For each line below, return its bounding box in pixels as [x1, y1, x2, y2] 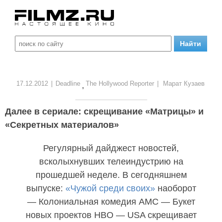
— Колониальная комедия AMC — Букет [27, 197, 195, 207]
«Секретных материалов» [5, 120, 119, 130]
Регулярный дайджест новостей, [43, 143, 179, 153]
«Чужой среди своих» [65, 183, 155, 193]
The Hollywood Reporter [85, 80, 154, 87]
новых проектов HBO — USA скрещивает [25, 210, 197, 220]
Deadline [55, 80, 80, 87]
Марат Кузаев [163, 80, 205, 87]
